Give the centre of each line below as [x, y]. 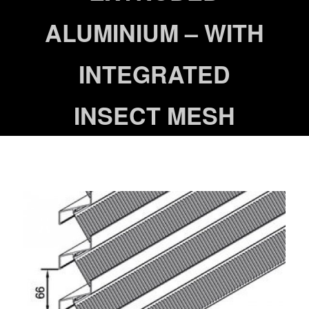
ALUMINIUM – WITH [154, 33]
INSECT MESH [154, 116]
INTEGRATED [154, 74]
